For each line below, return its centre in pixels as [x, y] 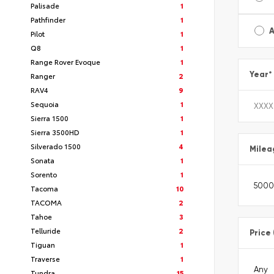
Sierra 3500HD [55, 132]
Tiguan [43, 245]
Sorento [44, 174]
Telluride [46, 231]
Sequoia [45, 104]
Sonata [43, 160]
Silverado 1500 [56, 146]
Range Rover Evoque [65, 62]
